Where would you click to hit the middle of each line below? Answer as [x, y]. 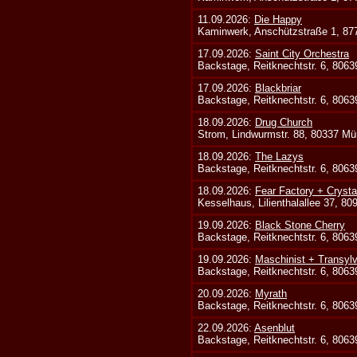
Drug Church [284, 122]
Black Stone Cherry [300, 225]
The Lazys [280, 157]
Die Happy [279, 20]
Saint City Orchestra [302, 54]
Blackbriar [279, 88]
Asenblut [275, 328]
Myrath [271, 294]
